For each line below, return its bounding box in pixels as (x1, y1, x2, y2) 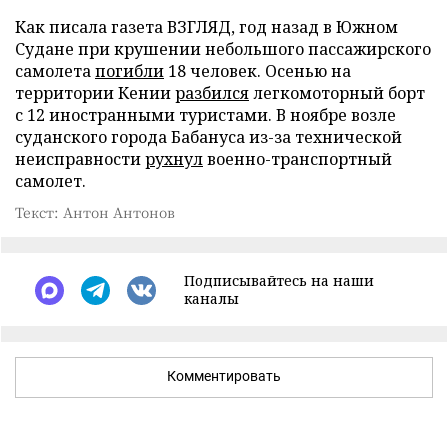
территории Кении (15, 82, 175, 104)
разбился (175, 82, 249, 104)
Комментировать (167, 368, 281, 384)
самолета (15, 60, 95, 82)
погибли (95, 60, 164, 82)
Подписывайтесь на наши (184, 271, 374, 290)
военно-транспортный (203, 148, 392, 170)
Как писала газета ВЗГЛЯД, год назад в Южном (15, 16, 398, 38)
